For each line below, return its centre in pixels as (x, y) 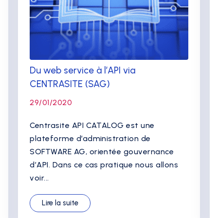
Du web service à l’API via (83, 70)
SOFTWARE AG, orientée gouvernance (102, 152)
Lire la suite (60, 203)
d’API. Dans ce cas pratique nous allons (104, 165)
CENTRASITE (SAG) (70, 84)
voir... (39, 178)
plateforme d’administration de (90, 138)
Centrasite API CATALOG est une (92, 125)
